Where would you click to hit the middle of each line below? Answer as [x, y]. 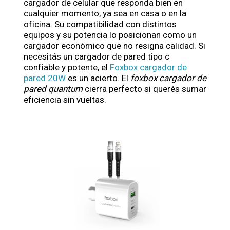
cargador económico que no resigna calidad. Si [114, 45]
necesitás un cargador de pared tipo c [97, 56]
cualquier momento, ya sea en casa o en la [105, 13]
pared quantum [53, 89]
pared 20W [45, 78]
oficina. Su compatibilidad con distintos [100, 24]
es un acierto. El [98, 78]
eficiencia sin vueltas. [65, 99]
